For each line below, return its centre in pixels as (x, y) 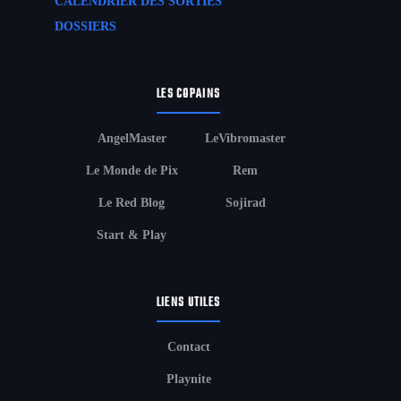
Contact (188, 347)
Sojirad (245, 203)
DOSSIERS (85, 26)
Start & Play (132, 235)
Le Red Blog (132, 203)
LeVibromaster (246, 138)
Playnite (188, 379)
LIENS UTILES (188, 303)
